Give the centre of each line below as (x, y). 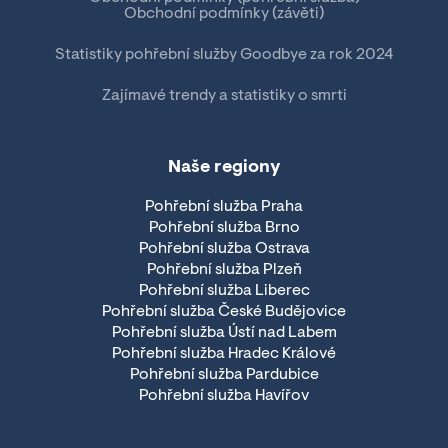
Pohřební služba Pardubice (224, 374)
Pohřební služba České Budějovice (224, 311)
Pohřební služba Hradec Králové (224, 353)
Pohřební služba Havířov (224, 395)
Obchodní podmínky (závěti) (224, 13)
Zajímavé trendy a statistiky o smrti (224, 95)
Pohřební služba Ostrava (224, 248)
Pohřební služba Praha (224, 206)
